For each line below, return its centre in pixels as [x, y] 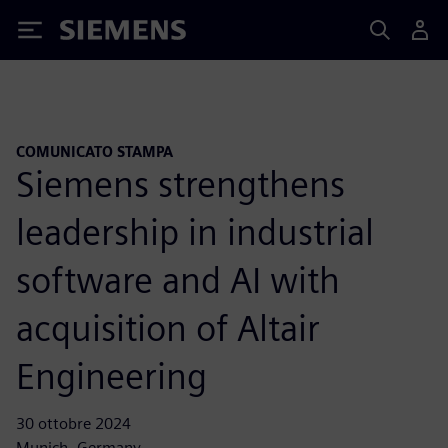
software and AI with [178, 279]
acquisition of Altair [168, 327]
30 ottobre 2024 [73, 423]
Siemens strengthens [180, 183]
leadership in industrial [195, 231]
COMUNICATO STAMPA [94, 151]
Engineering [111, 375]
